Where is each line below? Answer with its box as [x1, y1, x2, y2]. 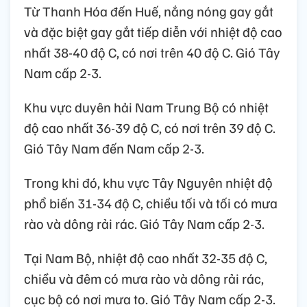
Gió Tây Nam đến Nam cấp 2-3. [24, 139, 204, 158]
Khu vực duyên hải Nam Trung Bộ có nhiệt [24, 98, 269, 116]
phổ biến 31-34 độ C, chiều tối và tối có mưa [24, 194, 278, 212]
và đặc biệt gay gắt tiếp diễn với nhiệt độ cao [24, 23, 282, 41]
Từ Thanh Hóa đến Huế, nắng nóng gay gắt [24, 2, 273, 21]
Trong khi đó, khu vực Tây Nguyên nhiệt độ [24, 173, 273, 192]
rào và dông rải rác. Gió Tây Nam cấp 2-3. [24, 214, 265, 233]
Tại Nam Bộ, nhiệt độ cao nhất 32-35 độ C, [24, 249, 267, 267]
